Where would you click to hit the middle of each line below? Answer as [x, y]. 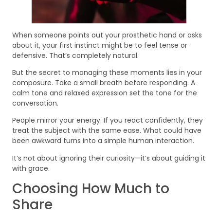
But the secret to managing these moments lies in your [107, 73]
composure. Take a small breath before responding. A [104, 83]
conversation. [35, 103]
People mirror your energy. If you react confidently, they [108, 120]
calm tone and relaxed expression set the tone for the [105, 93]
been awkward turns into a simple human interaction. [103, 141]
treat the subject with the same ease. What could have [107, 131]
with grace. [31, 168]
